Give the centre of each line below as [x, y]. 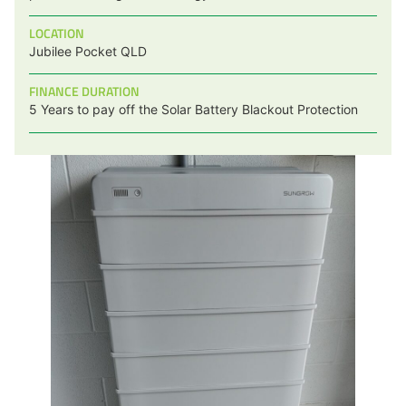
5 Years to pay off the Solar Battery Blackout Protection [193, 110]
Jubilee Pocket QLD [88, 51]
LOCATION [57, 33]
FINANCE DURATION [84, 92]
